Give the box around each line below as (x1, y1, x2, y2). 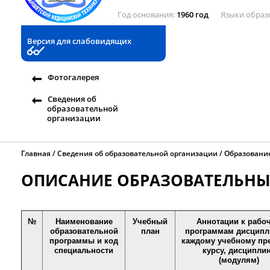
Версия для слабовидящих (27, 36, 131, 46)
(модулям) (219, 256, 259, 265)
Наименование (55, 217, 113, 227)
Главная (21, 149, 51, 158)
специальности (54, 246, 113, 256)
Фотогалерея (48, 72, 99, 83)
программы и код (49, 236, 118, 246)
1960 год (177, 9, 209, 20)
